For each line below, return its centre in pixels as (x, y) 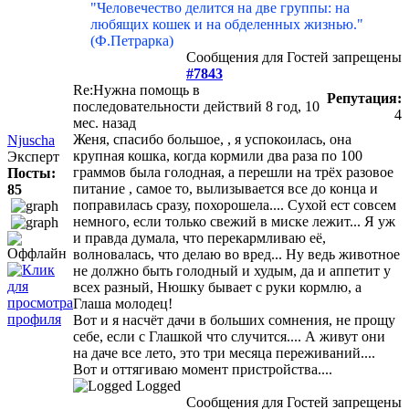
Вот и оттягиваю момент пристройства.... (203, 370)
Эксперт (33, 157)
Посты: (31, 173)
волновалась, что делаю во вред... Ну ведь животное (236, 255)
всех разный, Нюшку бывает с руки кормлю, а (217, 288)
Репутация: (364, 99)
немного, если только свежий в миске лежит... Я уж (234, 222)
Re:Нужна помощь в (136, 90)
